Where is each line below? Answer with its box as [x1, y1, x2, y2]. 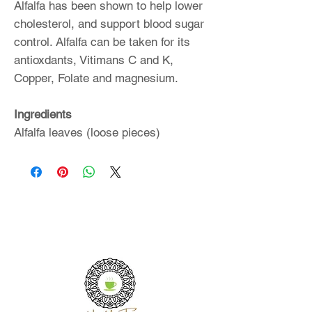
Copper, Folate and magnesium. [14, 70, 178, 85]
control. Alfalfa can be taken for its [14, 34, 190, 49]
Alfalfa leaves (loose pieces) [14, 125, 164, 139]
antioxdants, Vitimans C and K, [14, 52, 173, 67]
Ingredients [14, 107, 72, 121]
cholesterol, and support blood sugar [14, 16, 204, 31]
